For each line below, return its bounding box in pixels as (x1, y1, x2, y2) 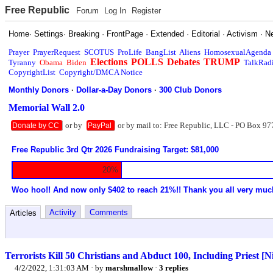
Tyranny (9, 57, 37, 67)
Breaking (68, 29, 100, 38)
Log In (104, 6, 126, 15)
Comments (89, 207, 128, 217)
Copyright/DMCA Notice (59, 67, 143, 77)
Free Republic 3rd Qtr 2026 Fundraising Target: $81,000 (12, 144, 219, 154)
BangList (146, 47, 177, 57)
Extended (151, 29, 185, 38)
